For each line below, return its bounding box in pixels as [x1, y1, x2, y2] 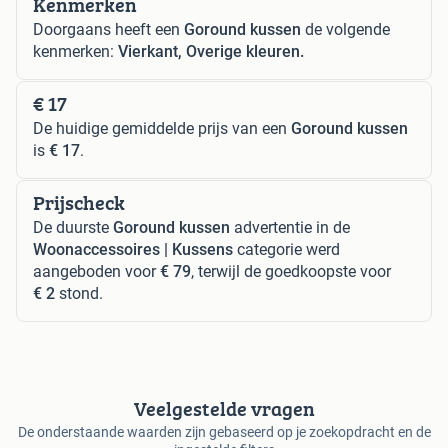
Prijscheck [33, 188, 125, 218]
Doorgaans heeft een [33, 20, 184, 40]
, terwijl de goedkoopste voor [191, 262, 391, 282]
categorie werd [233, 240, 340, 260]
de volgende [301, 20, 390, 40]
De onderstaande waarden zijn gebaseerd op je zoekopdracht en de [17, 424, 431, 441]
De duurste [33, 218, 113, 238]
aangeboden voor [33, 262, 160, 282]
